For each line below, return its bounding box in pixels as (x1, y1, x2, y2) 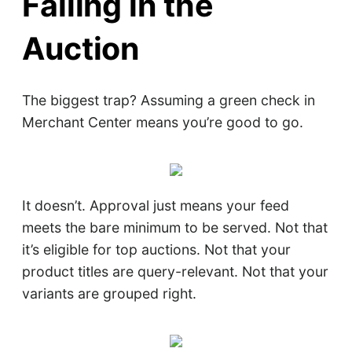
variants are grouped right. (21, 284, 196, 302)
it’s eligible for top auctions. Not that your (21, 240, 291, 258)
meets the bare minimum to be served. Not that (21, 218, 328, 236)
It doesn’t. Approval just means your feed (21, 196, 289, 214)
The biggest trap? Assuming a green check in (21, 92, 315, 109)
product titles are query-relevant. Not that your (21, 262, 328, 280)
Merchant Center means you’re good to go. (21, 114, 303, 131)
